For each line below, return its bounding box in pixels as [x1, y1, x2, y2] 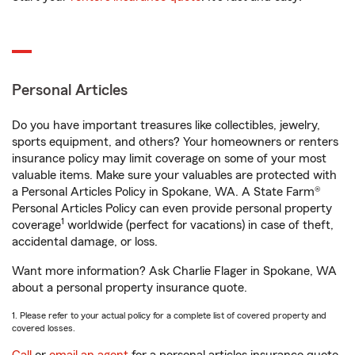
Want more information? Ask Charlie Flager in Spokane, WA [12, 265, 337, 278]
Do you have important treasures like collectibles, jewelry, [12, 119, 320, 132]
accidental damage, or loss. [12, 235, 158, 249]
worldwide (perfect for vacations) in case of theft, [64, 219, 334, 232]
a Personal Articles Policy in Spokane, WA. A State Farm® [12, 185, 321, 199]
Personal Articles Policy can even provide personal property [12, 202, 332, 216]
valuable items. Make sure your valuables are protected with [12, 169, 337, 182]
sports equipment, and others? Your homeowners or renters [12, 136, 338, 149]
